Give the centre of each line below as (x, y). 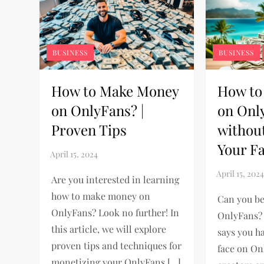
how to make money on (101, 196)
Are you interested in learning (115, 179)
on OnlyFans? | (98, 110)
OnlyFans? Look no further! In (115, 212)
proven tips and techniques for (117, 245)
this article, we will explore (109, 229)
